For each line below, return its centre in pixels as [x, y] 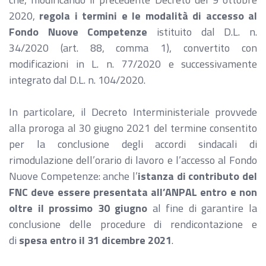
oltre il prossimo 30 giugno [78, 208]
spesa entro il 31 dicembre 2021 [95, 240]
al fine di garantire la [202, 208]
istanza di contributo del [197, 176]
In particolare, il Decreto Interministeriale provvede [133, 112]
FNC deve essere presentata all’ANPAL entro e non [133, 192]
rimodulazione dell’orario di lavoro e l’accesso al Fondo [133, 160]
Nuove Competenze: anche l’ [73, 176]
